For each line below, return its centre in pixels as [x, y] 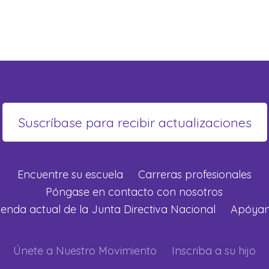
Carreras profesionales [195, 174]
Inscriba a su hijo [213, 250]
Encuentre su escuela [70, 174]
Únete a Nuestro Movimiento [85, 250]
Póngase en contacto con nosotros [134, 192]
